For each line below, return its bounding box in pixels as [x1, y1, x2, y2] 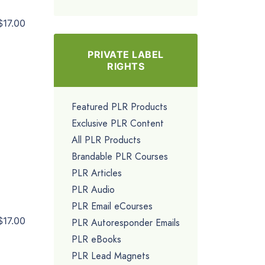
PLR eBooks [72, 232, 121, 246]
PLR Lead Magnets [72, 248, 150, 263]
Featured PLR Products [72, 99, 167, 114]
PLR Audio [72, 182, 115, 196]
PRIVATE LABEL [88, 48, 164, 60]
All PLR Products [72, 132, 141, 147]
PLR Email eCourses [72, 199, 153, 213]
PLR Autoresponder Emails [72, 215, 180, 230]
